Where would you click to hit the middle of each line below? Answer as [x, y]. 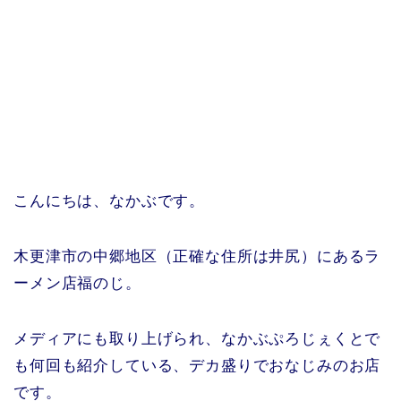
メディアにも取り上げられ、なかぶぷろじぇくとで [197, 338]
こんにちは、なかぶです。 [110, 200]
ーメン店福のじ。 [77, 283]
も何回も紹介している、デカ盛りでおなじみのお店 [197, 365]
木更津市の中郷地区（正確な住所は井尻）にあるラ [197, 256]
